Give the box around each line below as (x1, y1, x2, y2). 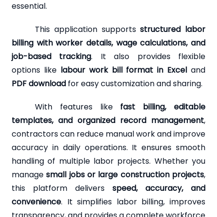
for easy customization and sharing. (66, 78, 202, 90)
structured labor (140, 24, 205, 35)
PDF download (12, 78, 66, 90)
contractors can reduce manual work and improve (12, 128, 205, 140)
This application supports (35, 24, 140, 35)
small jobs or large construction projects (46, 169, 204, 181)
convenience (12, 196, 61, 208)
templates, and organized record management (12, 115, 204, 126)
